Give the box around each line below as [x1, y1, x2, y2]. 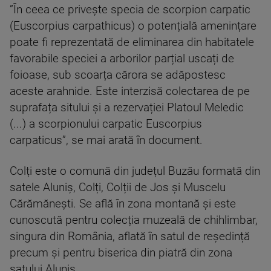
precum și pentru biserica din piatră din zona [10, 246, 232, 260]
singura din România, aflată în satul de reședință [10, 230, 250, 243]
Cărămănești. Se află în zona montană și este [10, 197, 236, 211]
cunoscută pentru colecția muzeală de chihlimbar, [10, 214, 258, 227]
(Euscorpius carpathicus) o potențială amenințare [10, 19, 256, 33]
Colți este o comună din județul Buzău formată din [10, 165, 260, 178]
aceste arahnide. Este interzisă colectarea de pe [10, 85, 250, 98]
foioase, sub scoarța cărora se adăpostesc [10, 68, 226, 82]
